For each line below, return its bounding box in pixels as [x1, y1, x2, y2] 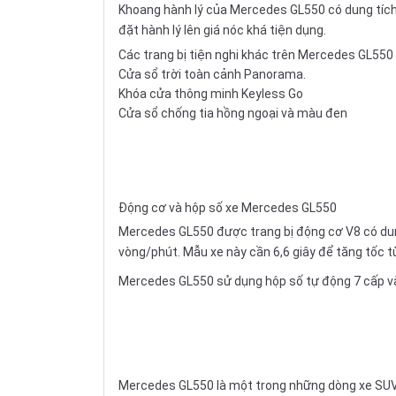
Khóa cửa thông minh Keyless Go [118, 86, 303, 101]
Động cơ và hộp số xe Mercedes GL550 [118, 200, 337, 215]
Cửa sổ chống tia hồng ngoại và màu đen [118, 105, 347, 120]
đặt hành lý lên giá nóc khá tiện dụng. [118, 22, 326, 37]
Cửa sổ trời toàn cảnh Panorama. [118, 66, 306, 81]
